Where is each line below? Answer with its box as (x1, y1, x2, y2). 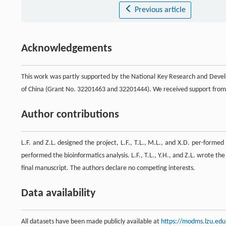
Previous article (134, 6, 186, 14)
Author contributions (21, 108, 119, 121)
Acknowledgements (21, 42, 112, 54)
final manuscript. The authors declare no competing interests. (21, 164, 195, 172)
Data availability (21, 187, 95, 199)
